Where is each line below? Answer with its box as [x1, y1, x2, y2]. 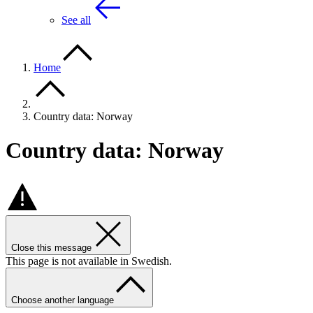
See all [61, 14, 91, 26]
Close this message [11, 242, 92, 253]
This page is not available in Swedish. [6, 254, 172, 267]
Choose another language [11, 294, 114, 305]
